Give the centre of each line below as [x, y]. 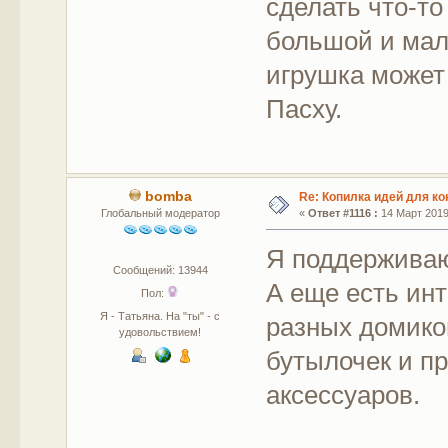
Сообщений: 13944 [160, 270]
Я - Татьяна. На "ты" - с [160, 316]
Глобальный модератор [160, 213]
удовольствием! [160, 332]
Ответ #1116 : [342, 213]
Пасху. [304, 108]
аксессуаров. [343, 395]
